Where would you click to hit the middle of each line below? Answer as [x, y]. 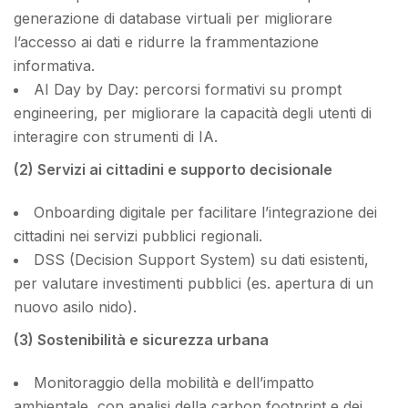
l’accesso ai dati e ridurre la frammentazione [166, 42]
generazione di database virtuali [122, 19]
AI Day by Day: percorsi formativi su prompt [188, 90]
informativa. [54, 66]
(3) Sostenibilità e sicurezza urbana [141, 339]
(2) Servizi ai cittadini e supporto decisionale [173, 170]
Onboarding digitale [100, 212]
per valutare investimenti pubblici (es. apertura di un [194, 283]
